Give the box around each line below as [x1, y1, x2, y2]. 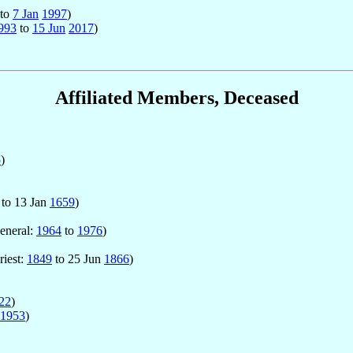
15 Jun [32, 21, 65, 35]
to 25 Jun [52, 252, 104, 266]
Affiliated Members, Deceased [54, 87, 299, 109]
